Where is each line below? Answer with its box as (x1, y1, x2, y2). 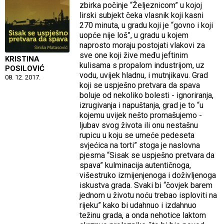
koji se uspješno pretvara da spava (79, 80, 200, 90)
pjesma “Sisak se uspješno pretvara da (79, 150, 215, 160)
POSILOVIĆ (5, 63, 44, 73)
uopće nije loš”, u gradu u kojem (79, 30, 189, 40)
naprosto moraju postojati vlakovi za (79, 40, 205, 50)
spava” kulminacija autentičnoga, (79, 160, 191, 170)
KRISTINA (5, 54, 39, 63)
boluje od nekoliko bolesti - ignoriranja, (79, 90, 214, 100)
